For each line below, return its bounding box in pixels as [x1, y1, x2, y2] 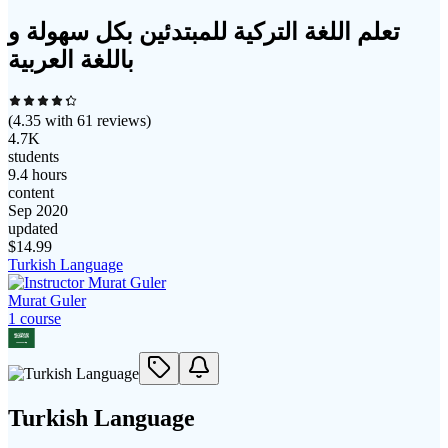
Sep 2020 [8, 201, 68, 219]
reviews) [93, 111, 151, 129]
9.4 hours [8, 165, 67, 183]
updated [8, 219, 58, 237]
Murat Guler [8, 291, 86, 309]
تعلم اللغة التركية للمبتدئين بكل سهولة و [8, 18, 400, 45]
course [16, 309, 61, 327]
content [8, 183, 54, 201]
